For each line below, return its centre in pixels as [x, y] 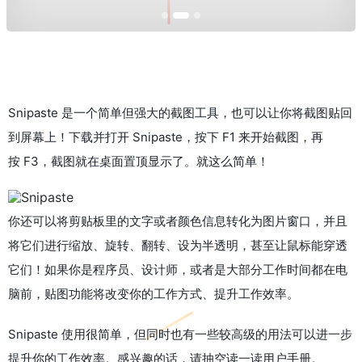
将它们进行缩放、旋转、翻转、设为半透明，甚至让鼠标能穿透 [178, 245]
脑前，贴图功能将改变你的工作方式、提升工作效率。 [154, 293]
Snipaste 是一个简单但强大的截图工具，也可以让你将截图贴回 [180, 112]
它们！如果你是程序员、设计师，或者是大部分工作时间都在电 [178, 269]
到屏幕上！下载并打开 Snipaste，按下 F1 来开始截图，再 [166, 137]
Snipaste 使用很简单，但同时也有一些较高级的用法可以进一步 [180, 334]
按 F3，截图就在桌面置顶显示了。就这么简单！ [139, 161]
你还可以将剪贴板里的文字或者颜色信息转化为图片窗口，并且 [178, 221]
